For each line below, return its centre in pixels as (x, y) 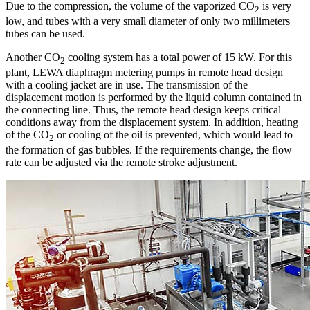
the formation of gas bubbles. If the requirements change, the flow (149, 150)
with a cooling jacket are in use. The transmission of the (127, 85)
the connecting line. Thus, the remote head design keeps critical (143, 110)
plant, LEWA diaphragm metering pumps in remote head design (144, 73)
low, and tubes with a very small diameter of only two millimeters (148, 21)
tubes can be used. (45, 34)
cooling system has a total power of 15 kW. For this (179, 57)
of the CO (27, 135)
